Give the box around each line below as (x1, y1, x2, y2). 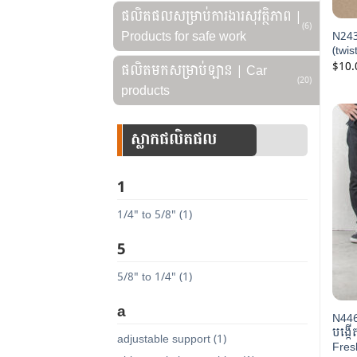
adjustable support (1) (117, 328, 226, 349)
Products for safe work (121, 24, 246, 48)
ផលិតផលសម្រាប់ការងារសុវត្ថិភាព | (121, 4, 302, 28)
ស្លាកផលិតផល (131, 126, 217, 153)
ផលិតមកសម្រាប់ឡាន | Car (121, 58, 267, 82)
